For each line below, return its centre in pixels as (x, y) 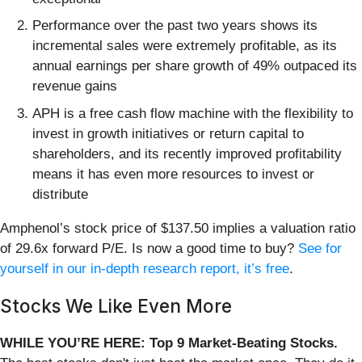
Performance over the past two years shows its (175, 26)
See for (320, 248)
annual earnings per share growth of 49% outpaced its (195, 66)
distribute (60, 194)
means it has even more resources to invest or (173, 174)
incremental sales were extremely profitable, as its (185, 46)
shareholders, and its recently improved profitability (187, 154)
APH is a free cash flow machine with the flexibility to (193, 113)
